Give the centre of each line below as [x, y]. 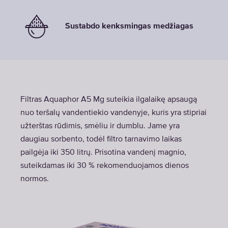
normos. [35, 179]
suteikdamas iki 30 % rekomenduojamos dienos [105, 166]
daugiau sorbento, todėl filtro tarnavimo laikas [101, 139]
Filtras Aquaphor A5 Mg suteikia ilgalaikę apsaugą [109, 100]
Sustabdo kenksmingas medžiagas [129, 26]
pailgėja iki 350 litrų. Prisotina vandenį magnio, [103, 153]
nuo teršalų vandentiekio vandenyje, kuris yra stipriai [113, 113]
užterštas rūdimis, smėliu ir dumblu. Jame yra [100, 126]
